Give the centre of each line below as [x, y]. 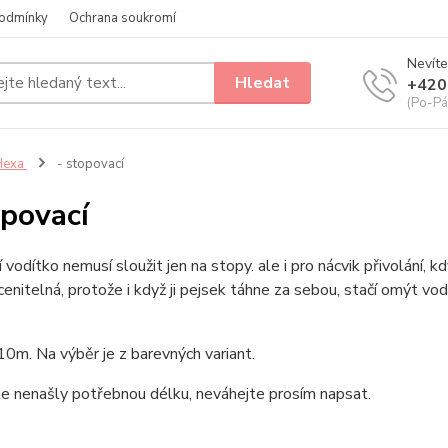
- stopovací [88, 164]
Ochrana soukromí [122, 18]
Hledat [263, 82]
